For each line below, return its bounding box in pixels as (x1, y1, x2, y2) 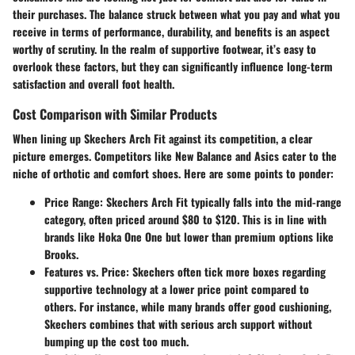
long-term (287, 57, 333, 74)
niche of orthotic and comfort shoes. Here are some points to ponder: (13, 165, 334, 182)
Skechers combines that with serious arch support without (44, 315, 312, 333)
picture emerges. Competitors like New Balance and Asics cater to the (13, 147, 337, 165)
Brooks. (44, 246, 78, 263)
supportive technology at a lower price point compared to (44, 281, 309, 298)
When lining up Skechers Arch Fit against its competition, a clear (13, 130, 312, 147)
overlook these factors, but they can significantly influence (13, 57, 287, 74)
